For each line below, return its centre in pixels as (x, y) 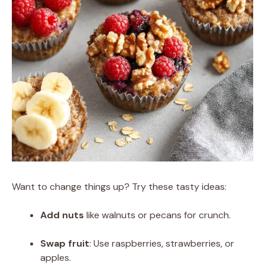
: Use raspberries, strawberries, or (162, 243)
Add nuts (62, 215)
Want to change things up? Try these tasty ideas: (119, 186)
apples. (56, 257)
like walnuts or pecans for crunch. (157, 215)
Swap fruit (65, 243)
